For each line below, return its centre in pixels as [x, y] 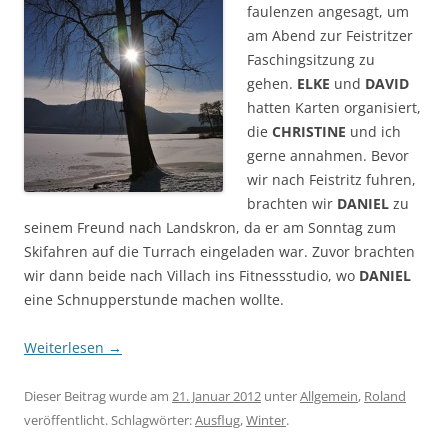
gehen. [272, 83]
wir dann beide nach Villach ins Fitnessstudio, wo [191, 275]
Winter [266, 419]
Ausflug [217, 419]
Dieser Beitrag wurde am [98, 395]
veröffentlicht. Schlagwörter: [109, 419]
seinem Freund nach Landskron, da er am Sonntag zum [210, 227]
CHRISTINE [309, 131]
